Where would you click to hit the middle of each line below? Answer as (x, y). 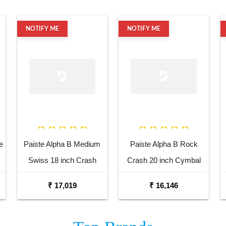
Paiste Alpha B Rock (164, 144)
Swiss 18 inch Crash (62, 160)
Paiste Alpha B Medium (62, 144)
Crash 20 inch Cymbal (164, 160)
